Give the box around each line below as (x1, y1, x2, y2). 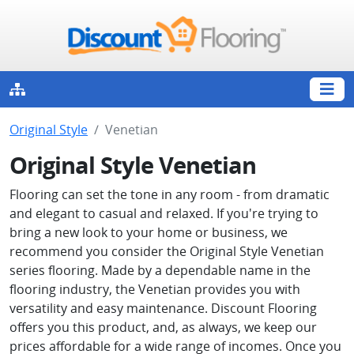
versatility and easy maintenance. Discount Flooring (9, 299, 317, 317)
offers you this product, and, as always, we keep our (9, 318, 317, 336)
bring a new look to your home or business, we (9, 224, 288, 241)
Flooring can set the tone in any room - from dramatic (9, 186, 330, 203)
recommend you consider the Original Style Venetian (9, 243, 324, 260)
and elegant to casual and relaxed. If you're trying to (9, 205, 318, 222)
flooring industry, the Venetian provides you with (9, 281, 300, 298)
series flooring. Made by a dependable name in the (9, 262, 311, 279)
